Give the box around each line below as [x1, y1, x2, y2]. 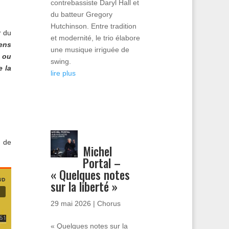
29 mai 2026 [50, 199, 91, 208]
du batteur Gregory [50, 10, 112, 18]
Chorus [97, 199, 121, 208]
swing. [50, 57, 71, 65]
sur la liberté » [50, 177, 118, 195]
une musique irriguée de [50, 45, 129, 54]
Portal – [83, 154, 121, 172]
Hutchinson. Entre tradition [50, 21, 136, 30]
